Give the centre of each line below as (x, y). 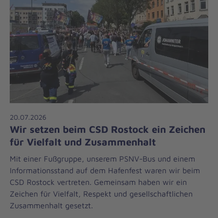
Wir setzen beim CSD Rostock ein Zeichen (108, 129)
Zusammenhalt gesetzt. (51, 205)
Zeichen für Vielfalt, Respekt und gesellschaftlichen (101, 193)
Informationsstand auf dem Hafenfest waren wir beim (105, 170)
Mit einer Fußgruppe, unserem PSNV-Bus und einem (102, 158)
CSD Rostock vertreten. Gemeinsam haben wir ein (98, 182)
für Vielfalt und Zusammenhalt (83, 141)
